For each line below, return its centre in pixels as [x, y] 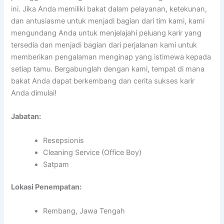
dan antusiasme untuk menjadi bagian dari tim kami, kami [108, 21]
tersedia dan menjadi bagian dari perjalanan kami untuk [104, 45]
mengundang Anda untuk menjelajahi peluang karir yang [106, 33]
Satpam [56, 164]
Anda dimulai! [34, 93]
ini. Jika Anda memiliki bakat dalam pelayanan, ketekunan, [109, 9]
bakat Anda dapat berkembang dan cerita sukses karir [103, 81]
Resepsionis [64, 140]
